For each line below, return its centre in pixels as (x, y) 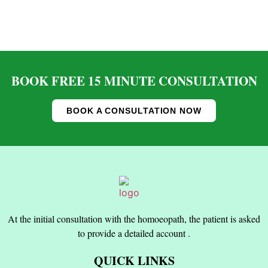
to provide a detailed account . (134, 233)
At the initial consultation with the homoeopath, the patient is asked (134, 218)
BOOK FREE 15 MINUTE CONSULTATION (134, 80)
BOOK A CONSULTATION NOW (134, 110)
